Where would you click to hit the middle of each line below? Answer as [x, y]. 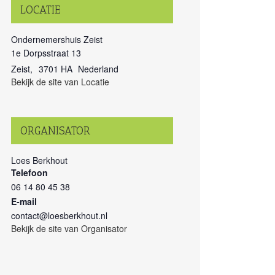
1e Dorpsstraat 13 [46, 53]
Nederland [99, 69]
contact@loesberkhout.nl [59, 215]
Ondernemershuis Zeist [57, 39]
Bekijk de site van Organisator [69, 228]
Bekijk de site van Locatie [60, 82]
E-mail [24, 201]
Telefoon [29, 172]
